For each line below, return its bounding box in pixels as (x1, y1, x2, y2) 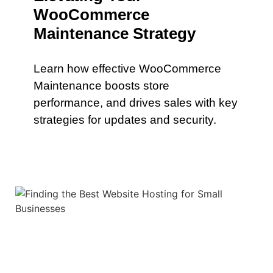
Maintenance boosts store (34, 79, 169, 92)
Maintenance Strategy (34, 24, 196, 43)
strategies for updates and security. (34, 113, 216, 126)
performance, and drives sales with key (34, 96, 238, 109)
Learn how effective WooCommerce (34, 62, 221, 75)
